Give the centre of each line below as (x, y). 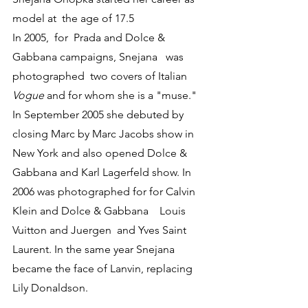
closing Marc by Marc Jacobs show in (104, 133)
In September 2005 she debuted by (99, 114)
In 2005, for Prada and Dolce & (90, 37)
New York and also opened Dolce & (101, 153)
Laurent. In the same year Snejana (95, 249)
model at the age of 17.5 (73, 18)
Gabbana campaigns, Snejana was (101, 56)
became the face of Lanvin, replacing (104, 268)
